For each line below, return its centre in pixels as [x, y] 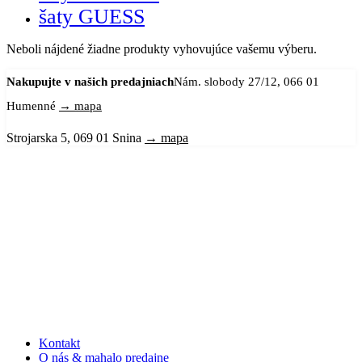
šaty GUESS [92, 16]
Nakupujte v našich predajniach [90, 81]
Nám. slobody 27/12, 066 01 [246, 81]
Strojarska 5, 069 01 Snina [76, 137]
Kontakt [59, 343]
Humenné [33, 105]
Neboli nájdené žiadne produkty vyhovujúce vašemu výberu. [162, 48]
